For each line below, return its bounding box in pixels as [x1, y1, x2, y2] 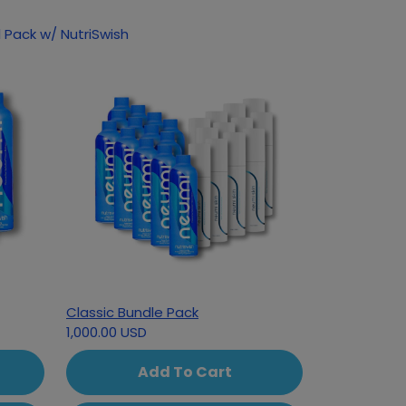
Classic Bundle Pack [66, 303, 198, 322]
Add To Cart [137, 362, 232, 382]
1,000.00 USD [66, 323, 147, 342]
